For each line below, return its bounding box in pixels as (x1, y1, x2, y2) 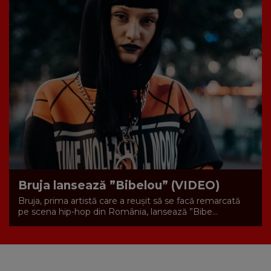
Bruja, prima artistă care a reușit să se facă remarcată (18, 195, 240, 206)
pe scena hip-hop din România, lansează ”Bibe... (18, 206, 218, 217)
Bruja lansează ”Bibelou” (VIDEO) (18, 178, 220, 192)
